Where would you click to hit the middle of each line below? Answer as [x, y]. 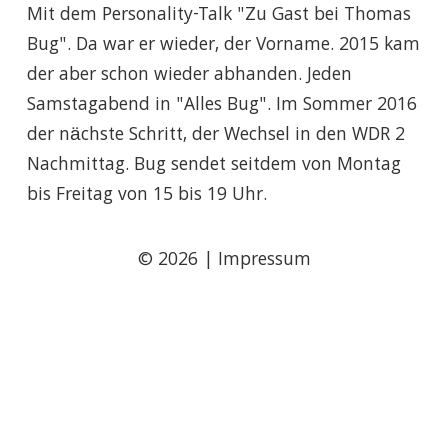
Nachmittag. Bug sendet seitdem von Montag [213, 166]
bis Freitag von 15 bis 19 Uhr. [146, 196]
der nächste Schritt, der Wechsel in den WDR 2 [215, 136]
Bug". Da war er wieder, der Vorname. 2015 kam [223, 46]
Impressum [264, 261]
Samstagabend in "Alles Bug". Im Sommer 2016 [221, 106]
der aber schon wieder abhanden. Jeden [189, 76]
